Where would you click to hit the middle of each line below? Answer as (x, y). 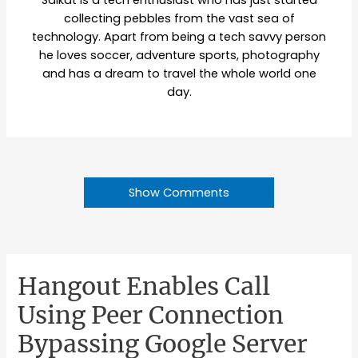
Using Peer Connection (151, 315)
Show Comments (179, 192)
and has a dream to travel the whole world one (179, 74)
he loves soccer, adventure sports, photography (179, 56)
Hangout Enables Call (144, 286)
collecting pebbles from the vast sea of (179, 19)
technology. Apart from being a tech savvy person (179, 37)
